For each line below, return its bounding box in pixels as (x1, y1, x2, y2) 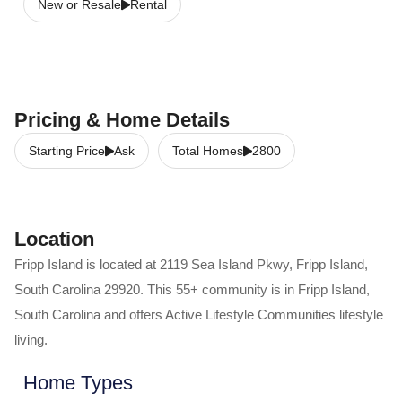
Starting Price (29, 144, 105, 158)
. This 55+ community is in (140, 282, 298, 297)
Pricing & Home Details (14, 109, 230, 131)
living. (14, 332, 48, 347)
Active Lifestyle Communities (165, 307, 336, 322)
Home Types (23, 371, 133, 394)
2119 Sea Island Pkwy (160, 257, 289, 272)
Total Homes (172, 144, 243, 158)
